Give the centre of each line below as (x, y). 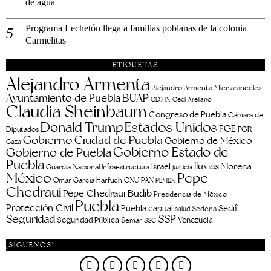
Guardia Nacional (73, 167)
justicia (182, 167)
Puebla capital (147, 208)
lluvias (207, 166)
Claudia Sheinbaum (77, 112)
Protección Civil (40, 208)
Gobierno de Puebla (59, 153)
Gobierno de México (208, 141)
